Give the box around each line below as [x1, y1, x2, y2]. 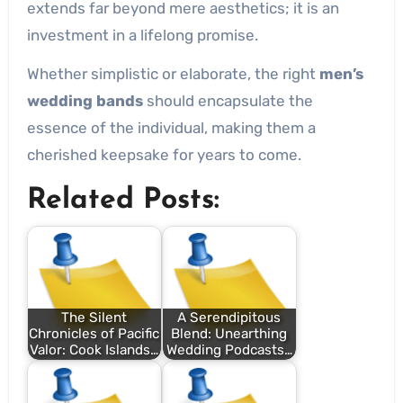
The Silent [61, 309, 128, 327]
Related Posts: [26, 186, 219, 216]
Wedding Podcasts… [166, 342, 292, 359]
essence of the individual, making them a [26, 119, 316, 137]
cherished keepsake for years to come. [26, 146, 301, 164]
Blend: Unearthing [171, 326, 288, 343]
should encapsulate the [142, 92, 313, 110]
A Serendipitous [177, 309, 282, 327]
